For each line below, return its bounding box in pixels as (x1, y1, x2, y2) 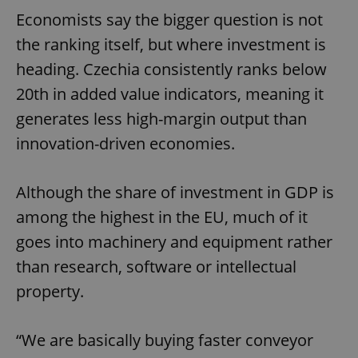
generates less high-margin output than (16, 108, 307, 130)
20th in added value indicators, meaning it (16, 83, 324, 105)
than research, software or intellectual (16, 256, 296, 278)
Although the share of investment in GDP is (16, 181, 334, 204)
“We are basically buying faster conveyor (16, 329, 313, 352)
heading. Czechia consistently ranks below (16, 58, 327, 81)
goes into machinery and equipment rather (16, 231, 332, 253)
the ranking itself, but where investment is (16, 34, 326, 56)
